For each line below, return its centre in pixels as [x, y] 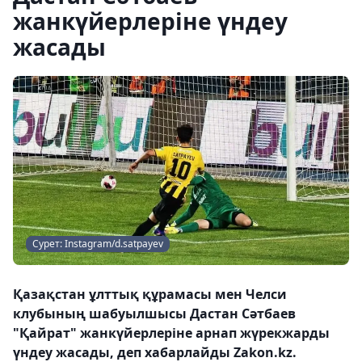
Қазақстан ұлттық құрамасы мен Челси [150, 294]
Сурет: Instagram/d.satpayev [98, 244]
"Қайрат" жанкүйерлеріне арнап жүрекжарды [171, 333]
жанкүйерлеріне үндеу [150, 21]
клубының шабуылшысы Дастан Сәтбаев [154, 314]
